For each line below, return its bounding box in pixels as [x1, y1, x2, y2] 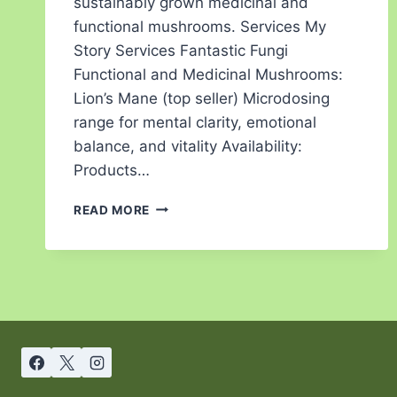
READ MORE [74, 202, 151, 217]
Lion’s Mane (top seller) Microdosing [74, 89, 330, 107]
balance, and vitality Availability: [74, 136, 302, 155]
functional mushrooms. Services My [74, 17, 326, 35]
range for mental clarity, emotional [74, 113, 316, 131]
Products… [74, 160, 150, 179]
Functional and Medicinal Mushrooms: [74, 65, 343, 83]
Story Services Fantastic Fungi [74, 41, 288, 59]
